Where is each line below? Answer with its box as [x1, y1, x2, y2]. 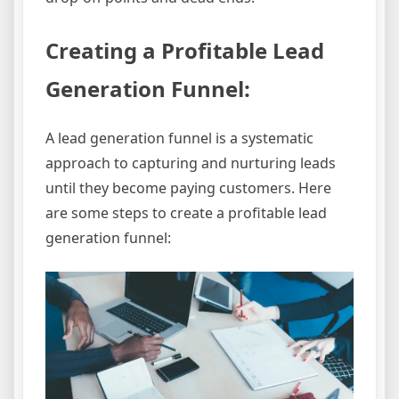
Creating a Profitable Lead [45, 36, 324, 66]
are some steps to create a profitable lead [45, 203, 327, 224]
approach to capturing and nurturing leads [45, 153, 336, 174]
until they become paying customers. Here [45, 178, 331, 199]
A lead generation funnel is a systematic [45, 128, 313, 149]
